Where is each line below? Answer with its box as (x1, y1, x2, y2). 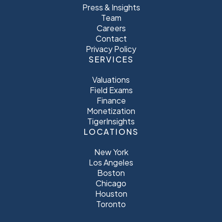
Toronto (96, 199, 126, 210)
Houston (95, 188, 127, 199)
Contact (95, 33, 127, 44)
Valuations (92, 74, 130, 85)
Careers (96, 23, 126, 34)
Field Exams (89, 85, 133, 96)
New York (94, 147, 128, 158)
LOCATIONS (83, 126, 139, 137)
